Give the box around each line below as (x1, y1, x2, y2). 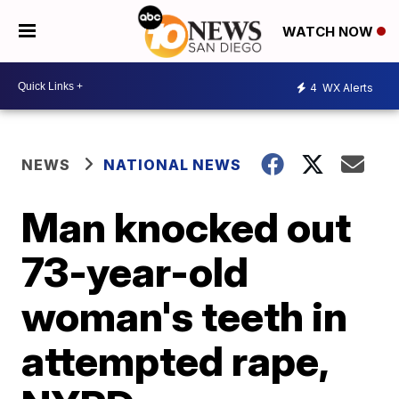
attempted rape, (21, 336, 329, 386)
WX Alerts (320, 80, 373, 94)
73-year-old (21, 247, 249, 297)
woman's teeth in (21, 291, 348, 341)
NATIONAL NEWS (103, 156, 242, 174)
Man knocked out (21, 202, 352, 252)
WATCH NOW (282, 23, 377, 41)
